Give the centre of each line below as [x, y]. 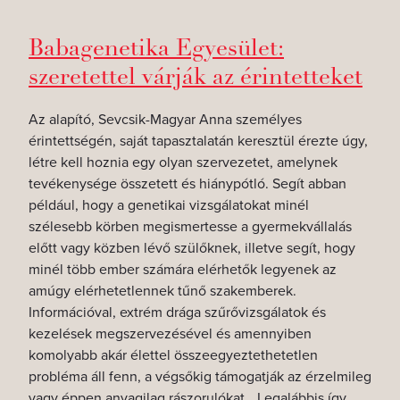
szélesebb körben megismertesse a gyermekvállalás [190, 227]
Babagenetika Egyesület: [156, 48]
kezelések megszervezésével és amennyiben [170, 334]
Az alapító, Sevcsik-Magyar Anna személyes [165, 120]
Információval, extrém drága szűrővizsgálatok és [177, 312]
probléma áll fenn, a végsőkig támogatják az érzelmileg [200, 377]
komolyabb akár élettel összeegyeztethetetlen [173, 355]
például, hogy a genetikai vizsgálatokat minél [169, 205]
